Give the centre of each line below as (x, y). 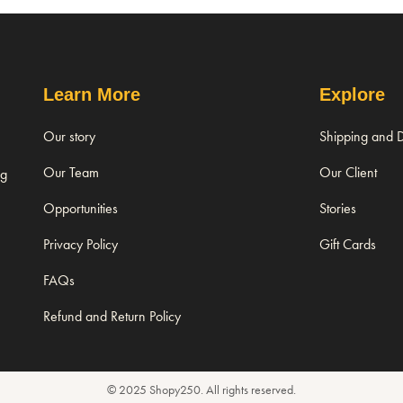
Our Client (349, 173)
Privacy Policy (81, 245)
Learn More (92, 95)
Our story (70, 137)
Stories (338, 209)
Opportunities (81, 209)
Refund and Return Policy (112, 317)
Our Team (72, 173)
